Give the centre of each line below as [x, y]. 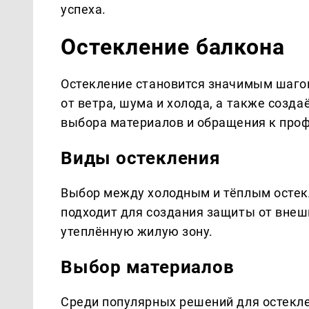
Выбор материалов [148, 267]
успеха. [83, 9]
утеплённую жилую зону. [137, 231]
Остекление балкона [173, 47]
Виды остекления [141, 158]
